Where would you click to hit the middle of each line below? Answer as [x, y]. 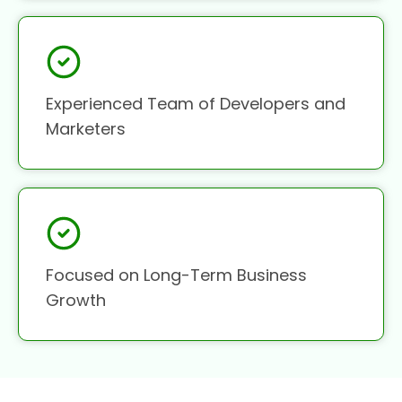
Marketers [86, 129]
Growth [76, 301]
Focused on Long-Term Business [176, 275]
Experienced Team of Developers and [196, 104]
